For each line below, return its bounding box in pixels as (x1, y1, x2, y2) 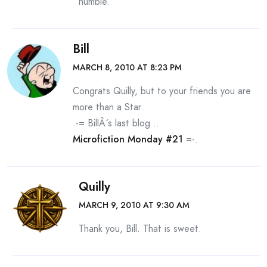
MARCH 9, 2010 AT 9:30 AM (79, 199, 190, 211)
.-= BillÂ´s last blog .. (73, 116, 159, 130)
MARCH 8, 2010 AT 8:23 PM (73, 61, 182, 73)
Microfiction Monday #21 (73, 132, 183, 146)
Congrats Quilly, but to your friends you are (73, 84, 251, 98)
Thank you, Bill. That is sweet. (79, 222, 201, 235)
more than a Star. (73, 100, 144, 114)
